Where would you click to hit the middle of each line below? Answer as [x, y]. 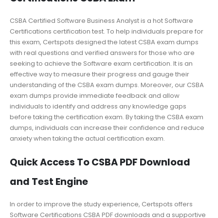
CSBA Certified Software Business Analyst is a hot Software [101, 20]
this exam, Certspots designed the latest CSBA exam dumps [104, 42]
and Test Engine [49, 182]
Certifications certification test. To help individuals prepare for [107, 31]
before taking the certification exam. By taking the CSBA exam [107, 117]
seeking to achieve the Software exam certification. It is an [101, 63]
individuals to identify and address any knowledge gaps [98, 106]
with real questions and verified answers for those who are [102, 53]
